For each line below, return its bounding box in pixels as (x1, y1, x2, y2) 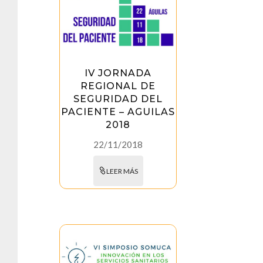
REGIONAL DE (80, 80, 156, 92)
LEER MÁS (106, 167, 138, 176)
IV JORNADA (85, 68, 152, 79)
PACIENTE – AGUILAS (61, 106, 176, 118)
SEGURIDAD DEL (73, 93, 163, 105)
